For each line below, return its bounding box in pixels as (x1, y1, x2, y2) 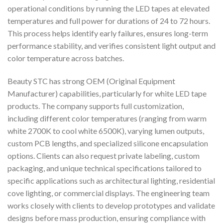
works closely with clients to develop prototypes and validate (7, 200, 215, 210)
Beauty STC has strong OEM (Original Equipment (7, 76, 175, 86)
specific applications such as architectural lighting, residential (7, 175, 215, 185)
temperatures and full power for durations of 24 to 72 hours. (7, 15, 210, 25)
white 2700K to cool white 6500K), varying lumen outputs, (7, 125, 204, 135)
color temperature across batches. (7, 53, 124, 63)
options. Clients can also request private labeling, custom (7, 150, 200, 160)
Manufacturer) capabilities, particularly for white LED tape (7, 88, 207, 98)
